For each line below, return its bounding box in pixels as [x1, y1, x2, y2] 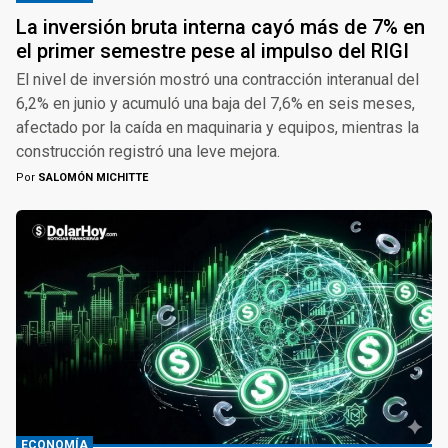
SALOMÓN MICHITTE [35, 171, 148, 185]
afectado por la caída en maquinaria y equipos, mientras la [16, 118, 419, 138]
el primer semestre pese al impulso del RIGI [16, 39, 409, 64]
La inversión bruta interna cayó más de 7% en [16, 15, 425, 40]
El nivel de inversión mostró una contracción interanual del [16, 70, 419, 90]
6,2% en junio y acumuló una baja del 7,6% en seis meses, [16, 94, 415, 114]
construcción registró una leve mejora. [16, 142, 280, 162]
